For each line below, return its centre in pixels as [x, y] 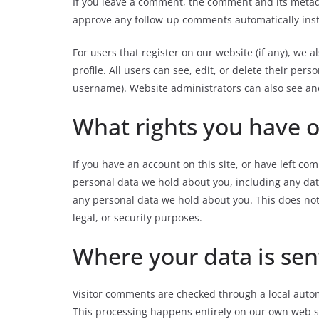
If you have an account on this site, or [162, 164]
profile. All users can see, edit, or [151, 70]
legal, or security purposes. [137, 218]
